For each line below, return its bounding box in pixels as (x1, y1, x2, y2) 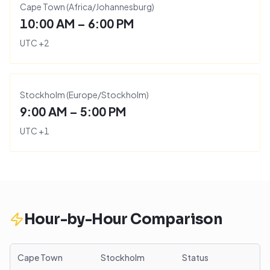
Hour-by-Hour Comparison (24, 210, 223, 228)
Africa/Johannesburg (69, 1, 152, 12)
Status (182, 252, 209, 263)
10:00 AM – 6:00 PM (20, 16, 134, 31)
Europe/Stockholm (69, 89, 146, 100)
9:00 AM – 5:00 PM (20, 104, 126, 119)
